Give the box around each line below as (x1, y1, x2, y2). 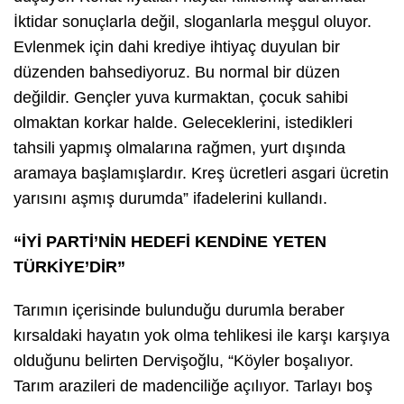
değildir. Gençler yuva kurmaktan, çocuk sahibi (14, 87, 348, 106)
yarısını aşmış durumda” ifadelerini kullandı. (14, 188, 332, 207)
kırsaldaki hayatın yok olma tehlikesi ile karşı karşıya (14, 326, 390, 344)
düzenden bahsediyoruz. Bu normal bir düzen (14, 62, 340, 81)
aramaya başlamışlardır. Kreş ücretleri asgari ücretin (14, 163, 389, 182)
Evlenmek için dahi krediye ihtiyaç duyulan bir (14, 37, 340, 56)
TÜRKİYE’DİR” (14, 257, 125, 276)
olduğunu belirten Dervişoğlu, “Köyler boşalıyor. (14, 351, 353, 370)
